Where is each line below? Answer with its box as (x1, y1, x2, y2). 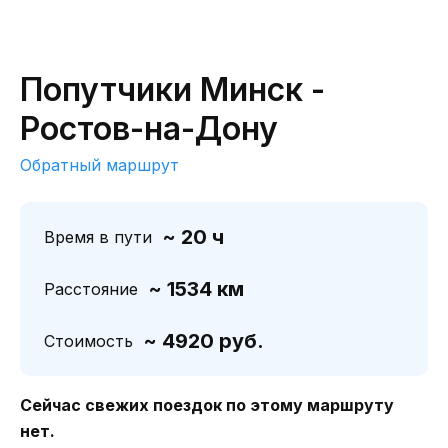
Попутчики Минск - (20, 70, 325, 109)
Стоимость (44, 331, 133, 351)
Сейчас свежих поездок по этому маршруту (20, 395, 394, 415)
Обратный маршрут (20, 155, 179, 175)
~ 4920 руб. (143, 329, 264, 353)
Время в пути (44, 227, 152, 247)
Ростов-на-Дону (20, 109, 278, 148)
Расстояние (44, 279, 138, 299)
